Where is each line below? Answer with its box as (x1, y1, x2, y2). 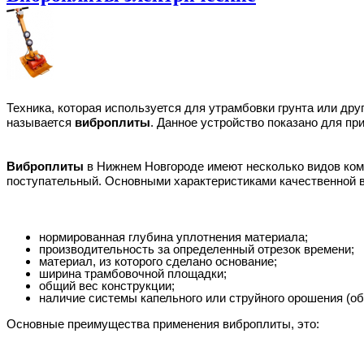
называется (6, 115, 71, 129)
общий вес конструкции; (39, 278, 175, 292)
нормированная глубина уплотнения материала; (39, 229, 308, 244)
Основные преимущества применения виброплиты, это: (6, 316, 319, 331)
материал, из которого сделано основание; (39, 253, 277, 268)
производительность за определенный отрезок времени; (39, 241, 354, 256)
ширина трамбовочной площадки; (39, 266, 227, 280)
